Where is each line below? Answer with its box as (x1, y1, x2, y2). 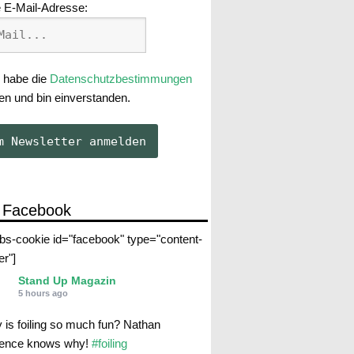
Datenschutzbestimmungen (49, 72, 192, 86)
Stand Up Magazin (17, 274, 116, 288)
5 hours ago (17, 288, 68, 299)
